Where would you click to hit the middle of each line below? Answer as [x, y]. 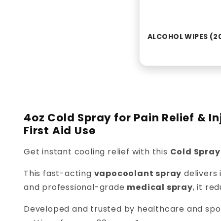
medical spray [160, 187]
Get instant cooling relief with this [97, 152]
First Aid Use [60, 131]
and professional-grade [75, 187]
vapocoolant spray [138, 174]
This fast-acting [59, 174]
